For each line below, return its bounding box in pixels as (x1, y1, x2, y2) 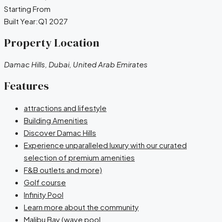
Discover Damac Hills (24, 127, 96, 137)
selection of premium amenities (24, 152, 135, 162)
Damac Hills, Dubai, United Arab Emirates (4, 59, 148, 69)
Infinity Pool (24, 189, 63, 199)
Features (4, 78, 49, 94)
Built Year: (4, 16, 38, 26)
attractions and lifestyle (24, 103, 107, 112)
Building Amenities (24, 115, 88, 125)
